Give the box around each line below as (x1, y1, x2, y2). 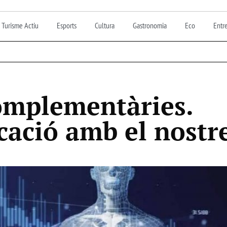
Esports (56, 20, 77, 30)
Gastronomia (132, 20, 167, 30)
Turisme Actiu (1, 20, 39, 30)
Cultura (94, 20, 115, 30)
